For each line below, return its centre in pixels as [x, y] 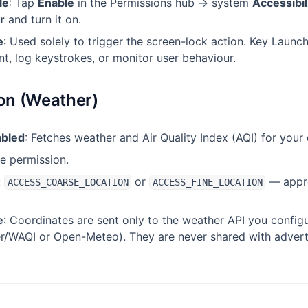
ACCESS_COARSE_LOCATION [68, 182]
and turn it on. [43, 19]
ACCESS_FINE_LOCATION [207, 182]
